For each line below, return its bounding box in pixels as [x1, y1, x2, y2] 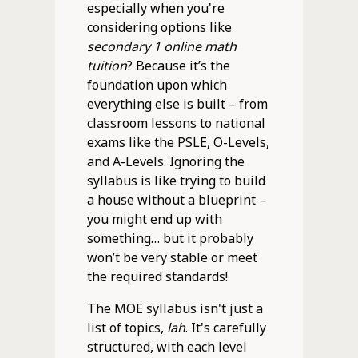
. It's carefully [185, 318, 266, 336]
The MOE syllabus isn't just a [86, 299, 263, 317]
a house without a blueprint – [86, 190, 266, 209]
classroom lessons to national [86, 113, 265, 132]
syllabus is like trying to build [86, 171, 265, 189]
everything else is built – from [86, 94, 268, 113]
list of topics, [86, 318, 167, 336]
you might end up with [86, 209, 222, 228]
